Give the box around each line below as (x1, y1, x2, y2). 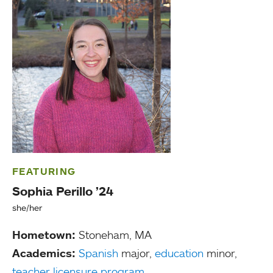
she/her (12, 202, 42, 213)
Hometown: (12, 228, 76, 241)
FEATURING (12, 165, 76, 177)
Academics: (12, 246, 76, 260)
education (155, 246, 204, 260)
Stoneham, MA (76, 228, 152, 241)
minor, (204, 246, 237, 260)
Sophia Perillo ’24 (12, 183, 113, 199)
